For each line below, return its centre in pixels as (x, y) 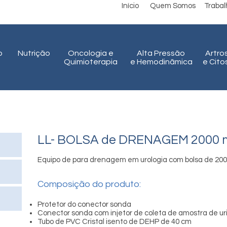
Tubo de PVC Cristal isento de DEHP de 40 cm (115, 222)
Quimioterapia (90, 62)
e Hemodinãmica (161, 62)
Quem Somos (173, 6)
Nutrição (34, 53)
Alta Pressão (161, 53)
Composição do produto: (89, 184)
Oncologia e (90, 53)
